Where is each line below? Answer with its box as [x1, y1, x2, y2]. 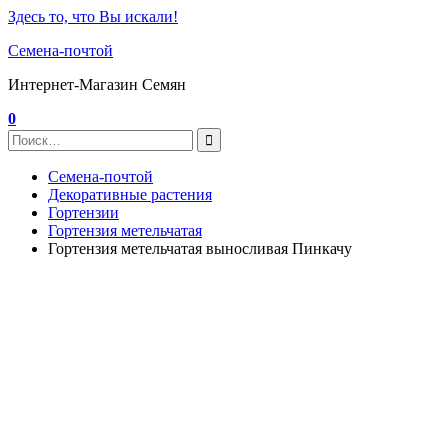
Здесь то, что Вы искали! [8, 8, 178, 25]
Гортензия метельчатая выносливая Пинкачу [48, 240, 352, 257]
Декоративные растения [48, 186, 212, 203]
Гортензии [48, 204, 119, 221]
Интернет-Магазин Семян [8, 76, 186, 93]
